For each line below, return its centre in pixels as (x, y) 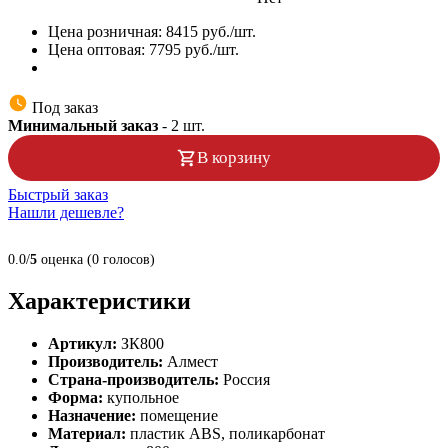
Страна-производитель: (135, 379)
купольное (143, 397)
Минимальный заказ (83, 125)
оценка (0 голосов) (96, 259)
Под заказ (63, 107)
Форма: (77, 397)
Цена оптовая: (98, 49)
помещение (179, 415)
